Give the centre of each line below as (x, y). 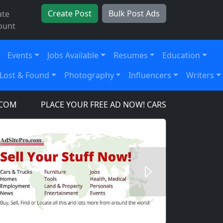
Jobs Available (73, 55)
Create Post (70, 13)
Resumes (130, 55)
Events (20, 55)
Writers (200, 75)
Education (181, 55)
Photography (89, 75)
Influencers (150, 75)
